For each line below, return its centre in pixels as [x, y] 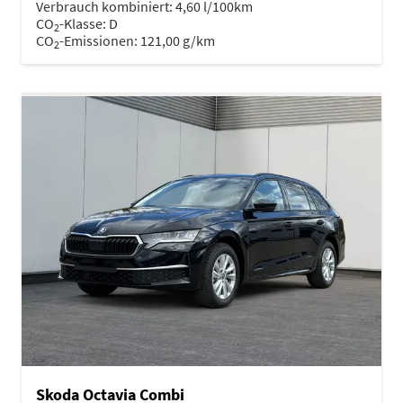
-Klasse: [83, 23]
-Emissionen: [100, 40]
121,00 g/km [178, 40]
